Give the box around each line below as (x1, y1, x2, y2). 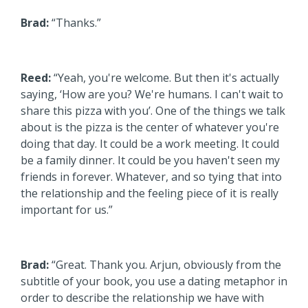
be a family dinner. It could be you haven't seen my (21, 152, 280, 168)
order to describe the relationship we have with (21, 289, 264, 305)
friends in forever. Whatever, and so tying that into (21, 168, 282, 184)
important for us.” (21, 201, 113, 217)
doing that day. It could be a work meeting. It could (21, 135, 279, 151)
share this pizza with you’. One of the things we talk (21, 102, 285, 118)
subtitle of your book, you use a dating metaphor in (21, 273, 287, 289)
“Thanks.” (49, 14, 101, 30)
